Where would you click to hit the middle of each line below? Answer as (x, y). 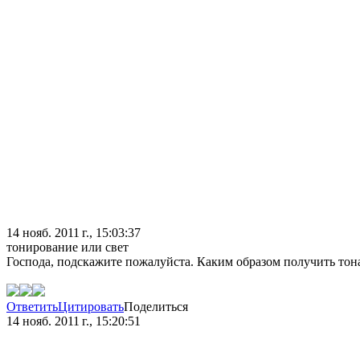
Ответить (32, 307)
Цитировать (91, 307)
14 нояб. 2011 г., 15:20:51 (74, 321)
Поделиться (156, 307)
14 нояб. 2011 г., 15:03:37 (74, 233)
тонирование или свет (67, 247)
